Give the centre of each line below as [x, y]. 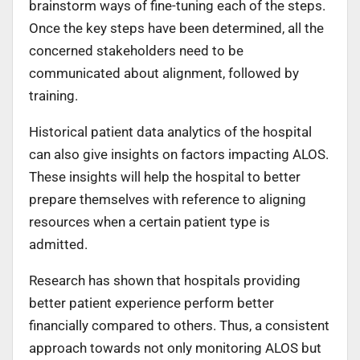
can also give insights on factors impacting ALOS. [179, 154]
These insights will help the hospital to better [165, 176]
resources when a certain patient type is [149, 221]
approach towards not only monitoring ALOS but [175, 348]
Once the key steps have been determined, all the [176, 28]
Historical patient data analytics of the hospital [170, 131]
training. [53, 95]
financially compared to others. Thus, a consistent [179, 325]
